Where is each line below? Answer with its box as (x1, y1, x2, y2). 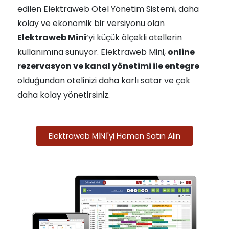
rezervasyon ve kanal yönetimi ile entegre (17, 60, 199, 72)
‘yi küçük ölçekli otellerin (86, 32, 182, 43)
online (168, 46, 195, 58)
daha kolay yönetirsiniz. (17, 89, 110, 101)
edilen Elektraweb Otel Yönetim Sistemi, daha (17, 3, 199, 15)
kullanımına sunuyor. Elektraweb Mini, (17, 46, 168, 58)
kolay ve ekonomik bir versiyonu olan (17, 17, 165, 29)
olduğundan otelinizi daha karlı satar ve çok (17, 75, 190, 86)
